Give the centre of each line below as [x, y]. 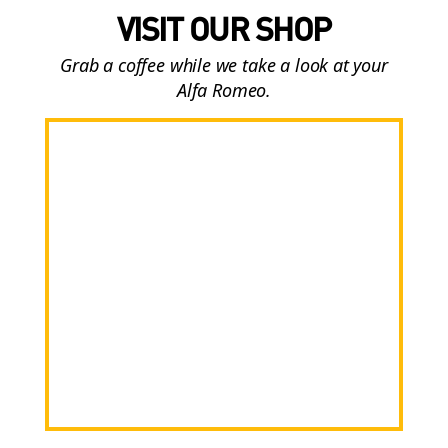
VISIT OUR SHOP [223, 28]
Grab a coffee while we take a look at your [224, 64]
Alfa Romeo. [223, 89]
